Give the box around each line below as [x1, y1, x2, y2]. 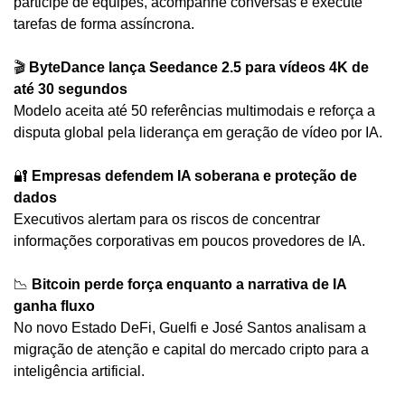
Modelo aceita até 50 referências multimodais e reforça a [14, 102, 375, 118]
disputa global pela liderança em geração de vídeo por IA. [14, 124, 382, 140]
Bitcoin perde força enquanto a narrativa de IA [32, 276, 346, 292]
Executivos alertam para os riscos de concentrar [14, 211, 320, 227]
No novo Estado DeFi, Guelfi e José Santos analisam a [14, 319, 366, 335]
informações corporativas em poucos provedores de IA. [14, 232, 365, 249]
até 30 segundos [14, 80, 127, 97]
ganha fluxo [14, 297, 95, 314]
